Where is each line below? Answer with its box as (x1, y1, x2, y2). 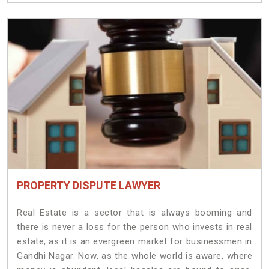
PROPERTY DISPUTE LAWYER (17, 179, 160, 192)
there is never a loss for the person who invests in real (17, 222, 252, 233)
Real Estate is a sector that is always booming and (17, 207, 252, 219)
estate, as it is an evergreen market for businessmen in (17, 236, 252, 247)
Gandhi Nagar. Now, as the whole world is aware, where (17, 250, 252, 262)
